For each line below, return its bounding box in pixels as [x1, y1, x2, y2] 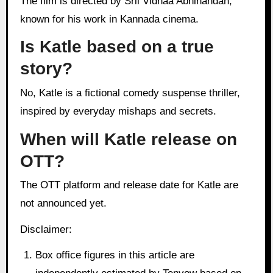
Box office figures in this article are [35, 249, 195, 261]
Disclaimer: [19, 223, 72, 235]
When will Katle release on [19, 129, 237, 149]
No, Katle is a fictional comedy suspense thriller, [19, 87, 27, 99]
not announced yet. [19, 197, 107, 209]
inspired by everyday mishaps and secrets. [19, 105, 216, 117]
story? [19, 59, 73, 79]
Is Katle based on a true [19, 37, 214, 57]
